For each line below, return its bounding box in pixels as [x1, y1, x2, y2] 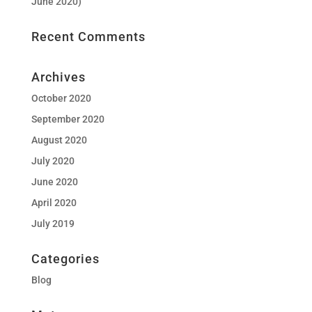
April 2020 [31, 197, 77, 208]
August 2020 [31, 134, 87, 146]
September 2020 [31, 114, 104, 125]
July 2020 [31, 155, 75, 166]
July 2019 [31, 218, 75, 229]
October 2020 [31, 93, 91, 104]
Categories [31, 251, 100, 266]
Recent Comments [31, 29, 146, 44]
